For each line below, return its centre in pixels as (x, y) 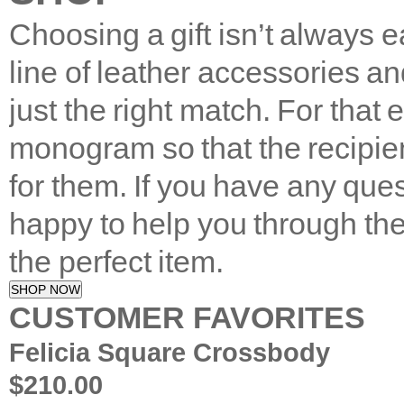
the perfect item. (116, 261)
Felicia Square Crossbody (170, 352)
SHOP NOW (46, 289)
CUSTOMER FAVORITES (187, 317)
